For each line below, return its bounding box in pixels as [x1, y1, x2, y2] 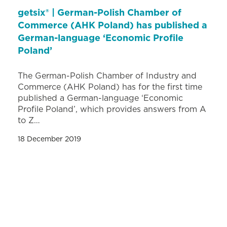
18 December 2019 [18, 135, 81, 143]
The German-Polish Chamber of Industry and [18, 71, 197, 80]
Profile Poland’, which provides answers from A [18, 105, 206, 113]
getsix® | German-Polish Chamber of [18, 8, 181, 18]
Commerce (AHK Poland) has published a [18, 21, 207, 30]
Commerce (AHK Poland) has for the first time [18, 83, 202, 91]
